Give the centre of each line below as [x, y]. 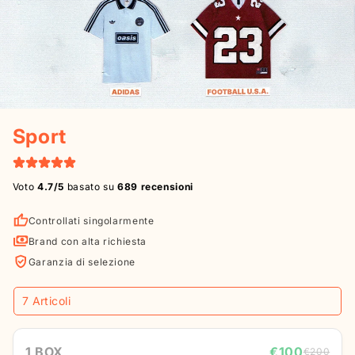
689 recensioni [155, 186]
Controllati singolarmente [91, 220]
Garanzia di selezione [82, 261]
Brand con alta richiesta [87, 241]
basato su [91, 186]
